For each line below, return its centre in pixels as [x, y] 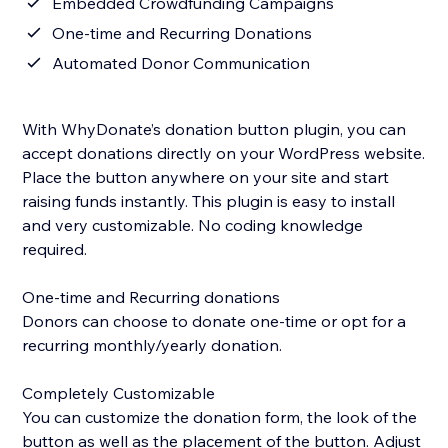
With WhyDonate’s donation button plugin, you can [214, 129]
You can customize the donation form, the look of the [220, 417]
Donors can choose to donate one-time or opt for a [214, 321]
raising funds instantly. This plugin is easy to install [209, 201]
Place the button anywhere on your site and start [206, 177]
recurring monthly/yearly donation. [152, 345]
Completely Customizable [119, 393]
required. [55, 249]
